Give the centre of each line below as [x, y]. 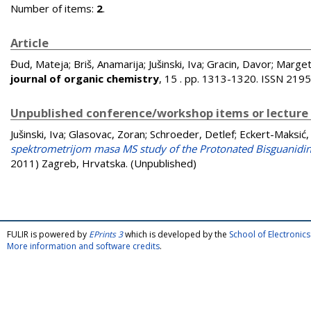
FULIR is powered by [48, 234]
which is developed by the [176, 234]
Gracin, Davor [239, 64]
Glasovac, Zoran [107, 134]
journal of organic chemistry [85, 78]
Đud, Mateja [40, 64]
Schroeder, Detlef [192, 134]
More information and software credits [83, 246]
